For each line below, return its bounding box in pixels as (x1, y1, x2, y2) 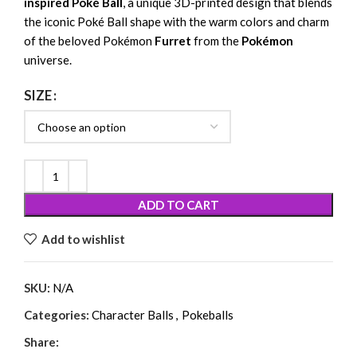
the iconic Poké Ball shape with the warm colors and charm (24, 14, 329, 29)
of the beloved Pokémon (24, 33, 155, 49)
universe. (24, 53, 72, 68)
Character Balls (92, 308, 174, 323)
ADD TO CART (138, 198, 219, 213)
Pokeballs (182, 308, 233, 323)
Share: (24, 335, 59, 350)
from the (191, 33, 241, 49)
